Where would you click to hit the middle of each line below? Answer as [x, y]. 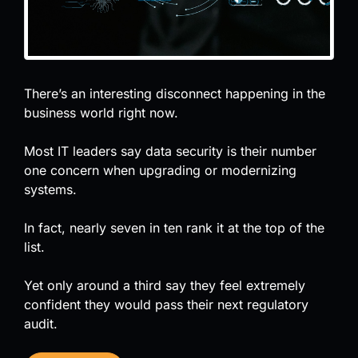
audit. [41, 323]
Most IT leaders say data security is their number [170, 151]
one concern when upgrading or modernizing [160, 170]
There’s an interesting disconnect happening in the [175, 93]
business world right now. [101, 112]
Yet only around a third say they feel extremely [165, 285]
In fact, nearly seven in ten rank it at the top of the [174, 227]
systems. [50, 189]
